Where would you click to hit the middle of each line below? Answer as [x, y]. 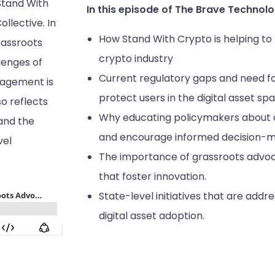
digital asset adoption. [152, 216]
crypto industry [136, 59]
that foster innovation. [153, 176]
